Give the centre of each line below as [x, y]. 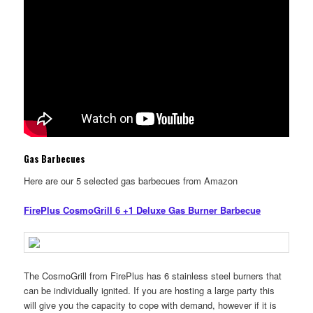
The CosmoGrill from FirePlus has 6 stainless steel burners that [153, 275]
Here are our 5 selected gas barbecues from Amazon [131, 181]
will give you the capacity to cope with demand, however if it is [151, 305]
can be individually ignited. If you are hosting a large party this [150, 290]
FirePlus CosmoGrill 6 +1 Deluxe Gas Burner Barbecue [143, 210]
